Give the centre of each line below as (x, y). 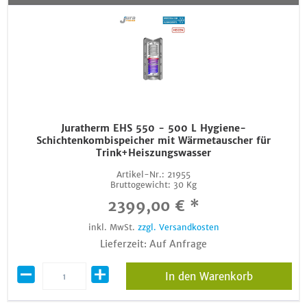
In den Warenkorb (209, 277)
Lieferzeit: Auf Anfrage (153, 244)
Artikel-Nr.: (140, 174)
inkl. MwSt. (113, 227)
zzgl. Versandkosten (178, 227)
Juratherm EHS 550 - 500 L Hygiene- (153, 128)
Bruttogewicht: (140, 185)
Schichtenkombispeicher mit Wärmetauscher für (153, 140)
